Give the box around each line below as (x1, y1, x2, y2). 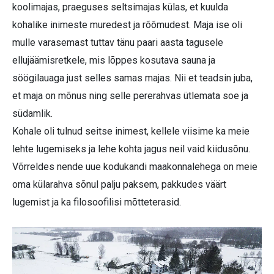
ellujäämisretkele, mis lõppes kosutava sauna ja (12, 54, 215, 67)
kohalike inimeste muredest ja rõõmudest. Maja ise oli (12, 19, 242, 31)
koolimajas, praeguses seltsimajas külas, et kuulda (12, 1, 228, 13)
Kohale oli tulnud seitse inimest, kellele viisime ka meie (12, 125, 250, 138)
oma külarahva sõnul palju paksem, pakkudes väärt (12, 179, 226, 191)
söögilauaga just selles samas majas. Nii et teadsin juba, (12, 72, 253, 84)
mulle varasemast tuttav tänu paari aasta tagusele (12, 37, 223, 49)
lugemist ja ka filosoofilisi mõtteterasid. (12, 196, 181, 209)
